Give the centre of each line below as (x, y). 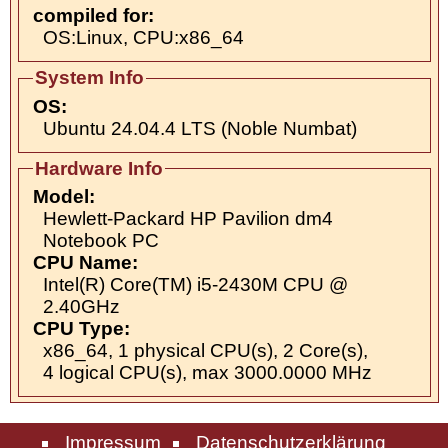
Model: (63, 197)
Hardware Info (98, 168)
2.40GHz (81, 307)
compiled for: (93, 16)
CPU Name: (85, 263)
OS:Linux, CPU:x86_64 (143, 38)
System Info (89, 78)
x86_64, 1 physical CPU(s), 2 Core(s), (205, 351)
